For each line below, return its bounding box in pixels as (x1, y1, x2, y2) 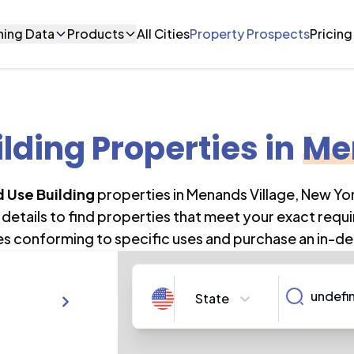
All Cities (137, 25, 190, 42)
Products (67, 25, 125, 42)
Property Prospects (190, 25, 311, 42)
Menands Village (186, 185, 295, 203)
